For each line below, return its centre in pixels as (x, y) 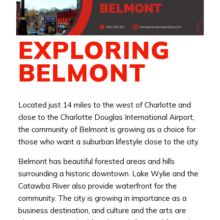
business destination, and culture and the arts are (102, 210)
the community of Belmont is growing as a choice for (107, 129)
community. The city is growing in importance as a (102, 198)
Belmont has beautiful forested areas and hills (96, 161)
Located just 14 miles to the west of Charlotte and (104, 105)
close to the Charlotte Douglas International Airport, (106, 117)
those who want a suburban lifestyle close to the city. (109, 141)
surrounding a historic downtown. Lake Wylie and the (108, 173)
